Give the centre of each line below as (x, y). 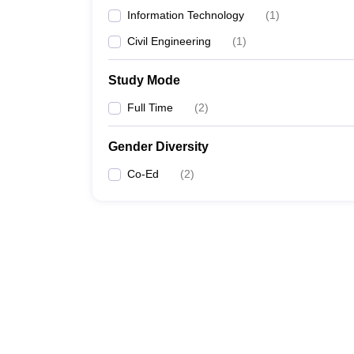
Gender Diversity (158, 147)
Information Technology (186, 15)
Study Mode (144, 80)
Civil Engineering (169, 41)
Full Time (150, 107)
